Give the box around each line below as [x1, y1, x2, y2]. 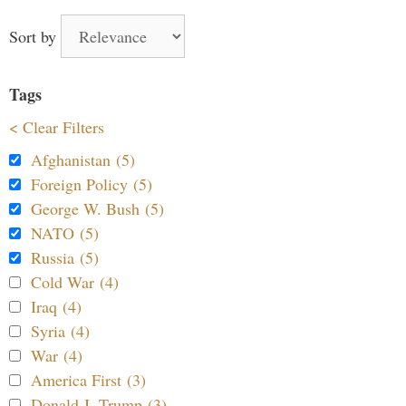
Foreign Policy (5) [31, 173, 152, 196]
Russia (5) [31, 246, 99, 269]
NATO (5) [31, 222, 99, 245]
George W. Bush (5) [31, 198, 164, 220]
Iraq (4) [31, 295, 82, 318]
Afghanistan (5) [31, 149, 135, 171]
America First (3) [31, 369, 146, 391]
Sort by [9, 25, 61, 48]
